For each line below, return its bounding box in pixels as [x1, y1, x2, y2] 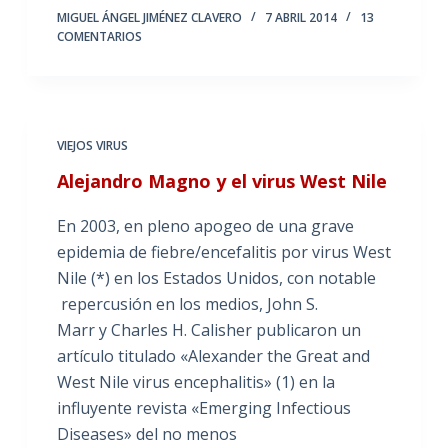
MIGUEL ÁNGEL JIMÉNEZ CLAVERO [56, 8, 242, 26]
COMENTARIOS [56, 27, 142, 45]
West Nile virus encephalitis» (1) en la [56, 370, 335, 393]
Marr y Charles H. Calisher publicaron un [56, 318, 361, 341]
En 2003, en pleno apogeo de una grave [56, 214, 354, 237]
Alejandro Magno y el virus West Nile [56, 168, 387, 193]
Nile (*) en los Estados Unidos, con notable [56, 266, 376, 289]
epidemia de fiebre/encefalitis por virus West [56, 240, 391, 263]
